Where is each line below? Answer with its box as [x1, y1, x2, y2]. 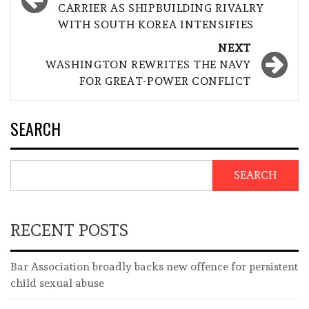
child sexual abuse [10, 276, 104, 290]
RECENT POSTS [10, 219, 128, 240]
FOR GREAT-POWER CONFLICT [79, 74, 251, 88]
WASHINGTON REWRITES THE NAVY [46, 57, 251, 71]
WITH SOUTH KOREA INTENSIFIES [58, 17, 254, 31]
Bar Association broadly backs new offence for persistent [10, 259, 298, 273]
